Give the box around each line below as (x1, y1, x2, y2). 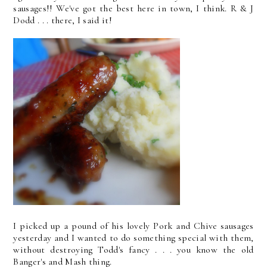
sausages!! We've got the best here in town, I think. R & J (13, 2, 254, 14)
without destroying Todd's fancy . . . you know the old (13, 244, 254, 256)
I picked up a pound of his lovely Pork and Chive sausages (13, 220, 254, 232)
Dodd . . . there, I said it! (13, 14, 112, 26)
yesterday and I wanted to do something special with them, (13, 232, 254, 244)
